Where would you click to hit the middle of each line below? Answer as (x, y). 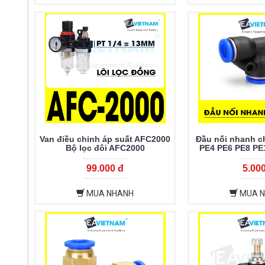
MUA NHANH (109, 194)
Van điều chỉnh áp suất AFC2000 (105, 139)
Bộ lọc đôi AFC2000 (105, 148)
